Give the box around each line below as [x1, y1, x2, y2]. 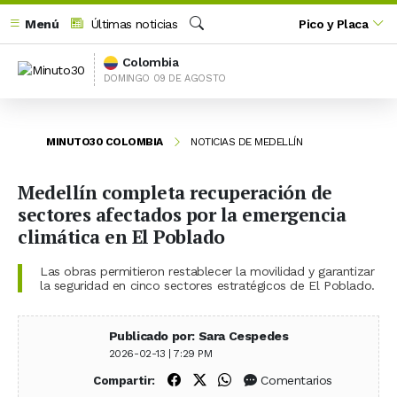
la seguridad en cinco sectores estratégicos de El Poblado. [40, 278, 375, 292]
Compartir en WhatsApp [230, 371, 382, 387]
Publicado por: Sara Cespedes [108, 329, 289, 343]
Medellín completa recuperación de [18, 180, 332, 205]
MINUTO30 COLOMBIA [46, 136, 163, 148]
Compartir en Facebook [179, 371, 327, 387]
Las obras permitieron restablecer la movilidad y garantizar [40, 264, 375, 278]
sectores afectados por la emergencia [18, 202, 346, 227]
